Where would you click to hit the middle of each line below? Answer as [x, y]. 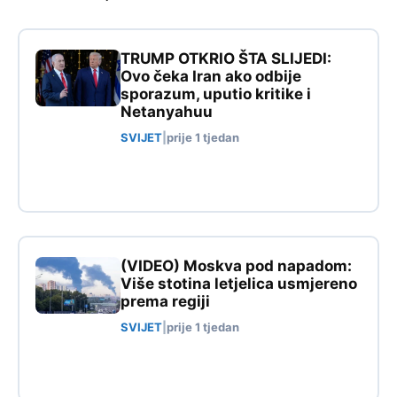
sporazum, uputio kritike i [216, 93]
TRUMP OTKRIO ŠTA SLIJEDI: [226, 58]
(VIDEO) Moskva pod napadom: [236, 265]
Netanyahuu [167, 111]
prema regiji [165, 301]
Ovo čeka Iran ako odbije [211, 76]
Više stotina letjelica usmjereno [239, 283]
